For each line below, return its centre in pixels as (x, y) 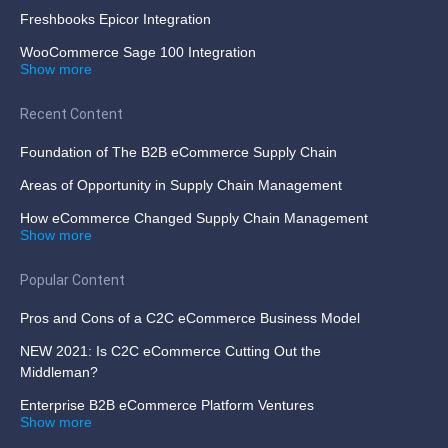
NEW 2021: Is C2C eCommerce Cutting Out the (170, 350)
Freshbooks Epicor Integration (115, 18)
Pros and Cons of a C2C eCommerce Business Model (190, 317)
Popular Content (72, 279)
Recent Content (71, 113)
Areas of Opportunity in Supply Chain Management (181, 184)
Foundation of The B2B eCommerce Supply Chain (178, 151)
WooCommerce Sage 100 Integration (138, 51)
